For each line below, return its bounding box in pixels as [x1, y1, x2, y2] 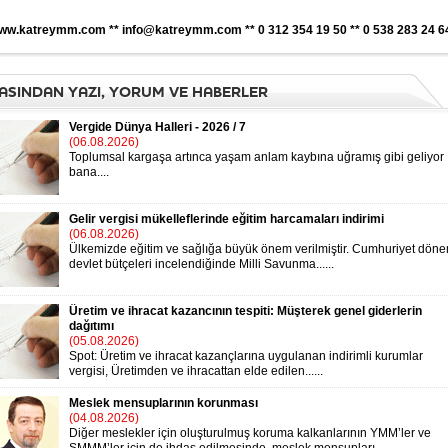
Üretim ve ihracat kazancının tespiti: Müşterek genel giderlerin [69, 304, 422, 318]
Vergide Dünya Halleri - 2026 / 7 [69, 120, 246, 134]
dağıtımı [69, 319, 114, 333]
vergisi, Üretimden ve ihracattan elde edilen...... [69, 364, 323, 378]
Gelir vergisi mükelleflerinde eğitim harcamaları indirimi [69, 212, 384, 226]
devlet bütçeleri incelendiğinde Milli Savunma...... [69, 257, 334, 271]
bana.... [69, 165, 109, 179]
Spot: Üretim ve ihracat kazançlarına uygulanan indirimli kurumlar [69, 349, 423, 363]
